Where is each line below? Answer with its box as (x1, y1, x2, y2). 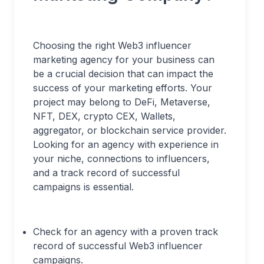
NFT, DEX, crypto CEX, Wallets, (33, 110, 176, 122)
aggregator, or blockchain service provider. (33, 124, 226, 136)
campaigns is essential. (33, 181, 134, 193)
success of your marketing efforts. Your (33, 82, 212, 94)
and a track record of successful (33, 167, 180, 179)
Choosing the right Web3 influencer (33, 39, 192, 51)
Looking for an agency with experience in (33, 138, 219, 150)
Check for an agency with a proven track (33, 226, 218, 237)
